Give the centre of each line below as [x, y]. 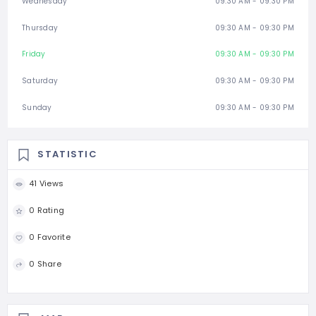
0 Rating [47, 211]
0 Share [45, 264]
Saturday [40, 81]
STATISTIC [68, 154]
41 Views [47, 184]
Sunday [37, 107]
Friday [34, 54]
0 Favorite [50, 237]
